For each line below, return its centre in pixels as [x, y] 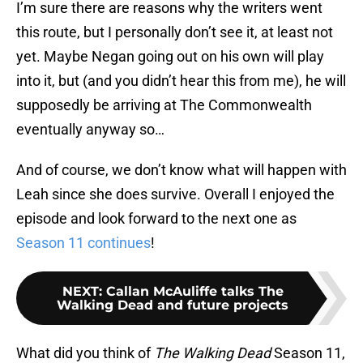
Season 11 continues [83, 243]
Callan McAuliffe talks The [194, 292]
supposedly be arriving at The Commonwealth [164, 105]
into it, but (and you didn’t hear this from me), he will [181, 81]
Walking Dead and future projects [173, 305]
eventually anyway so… [90, 130]
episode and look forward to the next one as [156, 219]
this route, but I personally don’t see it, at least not [175, 32]
